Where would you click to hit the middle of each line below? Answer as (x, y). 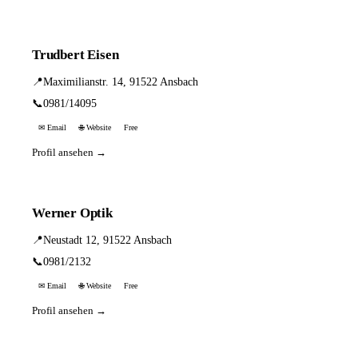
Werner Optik (72, 213)
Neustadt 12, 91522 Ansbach (107, 240)
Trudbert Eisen (76, 55)
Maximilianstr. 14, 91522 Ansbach (121, 82)
